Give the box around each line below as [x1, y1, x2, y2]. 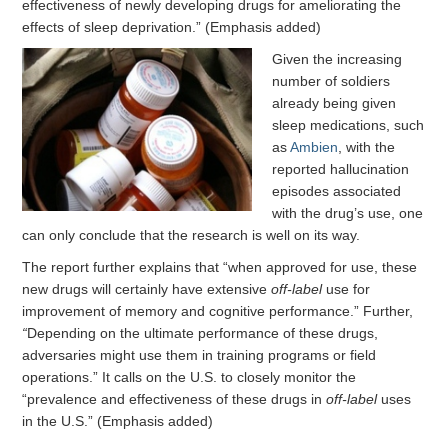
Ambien [290, 139, 339, 156]
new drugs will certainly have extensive [22, 281, 272, 298]
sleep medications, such [272, 117, 425, 134]
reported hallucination [272, 161, 410, 178]
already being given [272, 95, 397, 112]
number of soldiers [272, 73, 391, 90]
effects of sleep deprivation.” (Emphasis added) [22, 19, 322, 36]
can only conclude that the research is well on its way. [22, 227, 361, 244]
